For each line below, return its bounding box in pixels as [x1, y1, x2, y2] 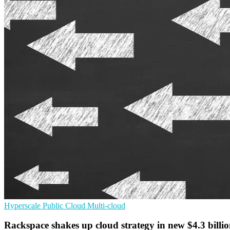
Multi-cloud [87, 201, 125, 210]
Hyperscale [4, 201, 43, 210]
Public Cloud [43, 201, 87, 210]
